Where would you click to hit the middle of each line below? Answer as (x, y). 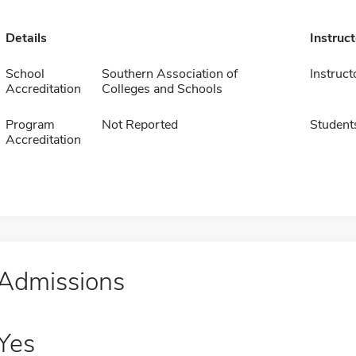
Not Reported (139, 125)
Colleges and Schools (162, 89)
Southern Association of (169, 74)
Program (30, 125)
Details (26, 38)
